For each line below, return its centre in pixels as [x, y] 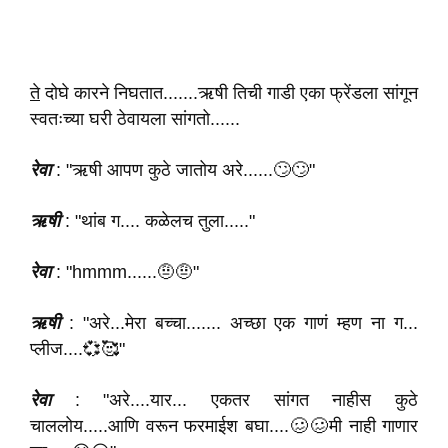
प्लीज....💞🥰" [77, 349]
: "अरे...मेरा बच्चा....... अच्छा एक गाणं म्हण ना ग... [239, 323]
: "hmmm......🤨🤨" [125, 272]
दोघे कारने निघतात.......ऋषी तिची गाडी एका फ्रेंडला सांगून [229, 93]
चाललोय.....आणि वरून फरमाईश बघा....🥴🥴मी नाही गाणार [224, 426]
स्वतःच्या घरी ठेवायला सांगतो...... [135, 119]
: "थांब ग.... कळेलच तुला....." [157, 221]
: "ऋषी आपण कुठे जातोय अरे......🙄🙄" [183, 170]
